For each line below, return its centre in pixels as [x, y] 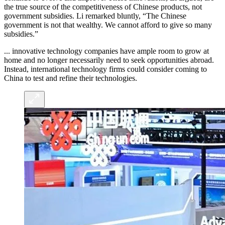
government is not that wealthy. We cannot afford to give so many [108, 25]
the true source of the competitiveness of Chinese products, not [103, 7]
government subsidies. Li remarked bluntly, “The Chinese [95, 16]
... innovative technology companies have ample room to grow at [106, 51]
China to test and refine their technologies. [71, 78]
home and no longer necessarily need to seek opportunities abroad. [109, 60]
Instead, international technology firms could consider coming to [105, 69]
